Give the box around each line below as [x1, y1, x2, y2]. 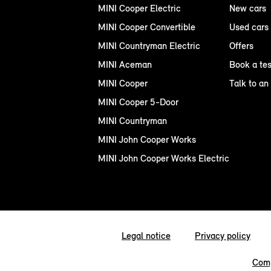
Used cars [229, 21, 269, 33]
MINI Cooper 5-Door [98, 96, 178, 108]
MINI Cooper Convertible [98, 21, 195, 33]
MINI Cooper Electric [98, 2, 181, 14]
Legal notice [122, 229, 171, 241]
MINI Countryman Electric [98, 39, 200, 51]
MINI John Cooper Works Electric [98, 152, 229, 164]
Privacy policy [195, 229, 250, 241]
